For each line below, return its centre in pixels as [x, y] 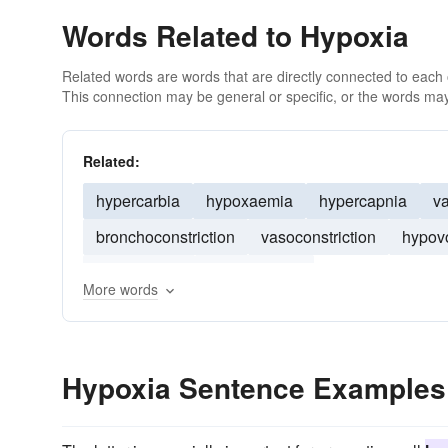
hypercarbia [138, 200]
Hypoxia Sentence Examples [254, 387]
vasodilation [139, 272]
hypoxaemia [249, 200]
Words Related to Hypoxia [235, 35]
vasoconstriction [318, 236]
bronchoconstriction [165, 236]
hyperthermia [254, 272]
